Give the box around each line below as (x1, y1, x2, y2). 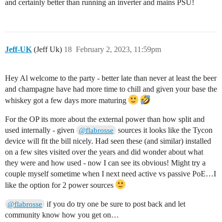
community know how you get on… (5, 211, 119, 220)
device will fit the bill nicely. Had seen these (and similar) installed (5, 137, 211, 146)
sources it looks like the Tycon (116, 126, 213, 135)
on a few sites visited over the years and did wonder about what (5, 148, 203, 157)
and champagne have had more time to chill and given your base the (5, 85, 217, 94)
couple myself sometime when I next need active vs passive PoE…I (5, 169, 216, 178)
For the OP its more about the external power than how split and (5, 115, 205, 124)
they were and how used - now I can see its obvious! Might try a (5, 159, 206, 167)
